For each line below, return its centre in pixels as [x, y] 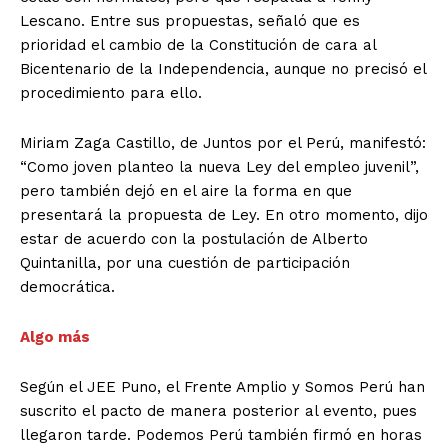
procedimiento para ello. [113, 93]
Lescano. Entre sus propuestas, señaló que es [190, 21]
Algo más [57, 337]
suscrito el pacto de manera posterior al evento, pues [218, 411]
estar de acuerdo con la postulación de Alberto [194, 239]
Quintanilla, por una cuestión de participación [185, 263]
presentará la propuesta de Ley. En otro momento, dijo [224, 215]
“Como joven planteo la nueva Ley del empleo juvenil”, [219, 167]
